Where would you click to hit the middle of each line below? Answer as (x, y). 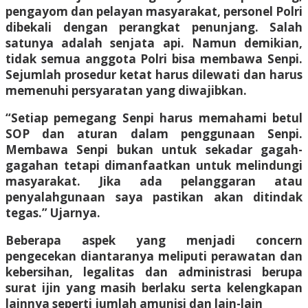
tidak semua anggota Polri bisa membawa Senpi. (154, 58)
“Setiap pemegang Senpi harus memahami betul (154, 118)
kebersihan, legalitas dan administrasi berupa (154, 272)
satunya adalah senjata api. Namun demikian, (154, 43)
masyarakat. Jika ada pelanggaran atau (154, 181)
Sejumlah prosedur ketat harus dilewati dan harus (154, 74)
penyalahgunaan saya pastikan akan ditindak (154, 197)
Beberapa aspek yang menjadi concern (154, 240)
